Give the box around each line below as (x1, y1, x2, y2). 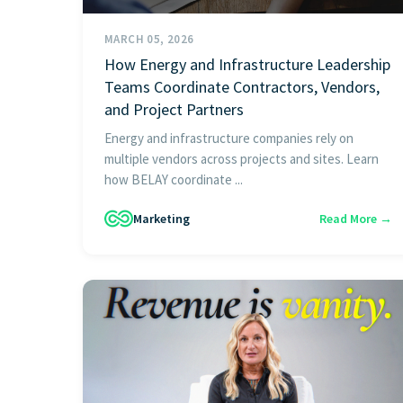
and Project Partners (104, 99, 244, 121)
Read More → (319, 210, 392, 227)
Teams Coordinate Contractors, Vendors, (104, 76, 380, 98)
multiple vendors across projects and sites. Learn (104, 150, 379, 168)
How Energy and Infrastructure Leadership (104, 54, 390, 76)
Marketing (133, 210, 190, 227)
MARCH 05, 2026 (104, 31, 194, 48)
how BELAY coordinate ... (104, 171, 243, 189)
